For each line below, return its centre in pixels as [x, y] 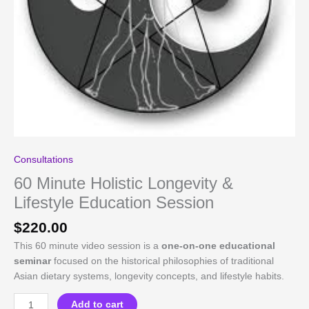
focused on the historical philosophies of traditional [162, 261]
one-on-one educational [218, 246]
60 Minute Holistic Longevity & [123, 183]
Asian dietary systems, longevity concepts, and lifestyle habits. [149, 276]
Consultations [43, 159]
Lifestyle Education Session [114, 202]
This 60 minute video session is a [88, 246]
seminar [32, 261]
